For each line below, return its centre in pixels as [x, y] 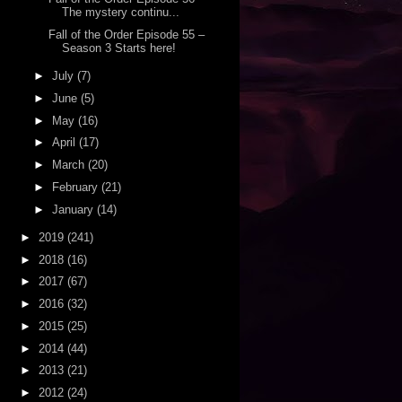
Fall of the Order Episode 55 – [126, 34]
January [75, 209]
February [77, 187]
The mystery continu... [120, 13]
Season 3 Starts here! [118, 48]
